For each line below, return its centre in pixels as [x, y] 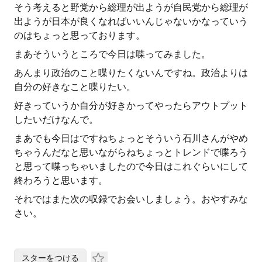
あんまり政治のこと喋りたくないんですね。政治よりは [131, 73]
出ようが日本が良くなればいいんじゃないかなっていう [131, 21]
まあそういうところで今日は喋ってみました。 [112, 54]
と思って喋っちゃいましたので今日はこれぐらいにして [131, 166]
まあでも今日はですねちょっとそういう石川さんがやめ [131, 138]
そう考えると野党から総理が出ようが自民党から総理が [131, 7]
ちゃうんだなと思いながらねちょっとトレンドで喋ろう [131, 152]
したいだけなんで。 [56, 120]
